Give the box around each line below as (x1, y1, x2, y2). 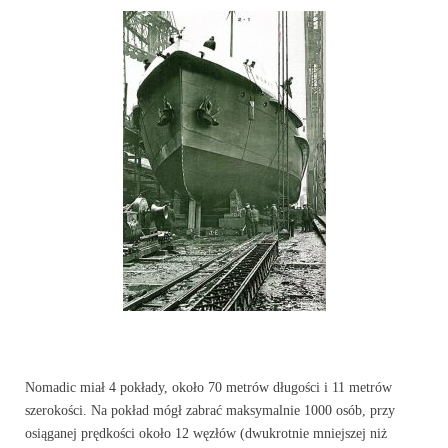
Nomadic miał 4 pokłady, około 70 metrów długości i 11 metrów (25, 380, 392, 395)
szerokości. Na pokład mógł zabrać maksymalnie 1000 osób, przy (25, 403, 395, 418)
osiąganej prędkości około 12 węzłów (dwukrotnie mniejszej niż (25, 426, 387, 441)
